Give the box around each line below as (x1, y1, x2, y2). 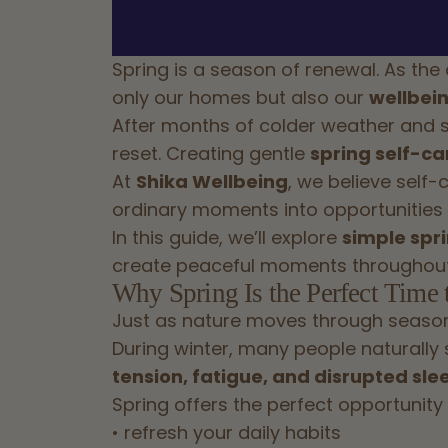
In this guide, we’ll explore (112, 224, 342, 250)
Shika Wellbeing (136, 168, 288, 194)
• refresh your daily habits (112, 419, 341, 445)
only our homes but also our (112, 84, 369, 110)
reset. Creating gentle (112, 140, 310, 166)
